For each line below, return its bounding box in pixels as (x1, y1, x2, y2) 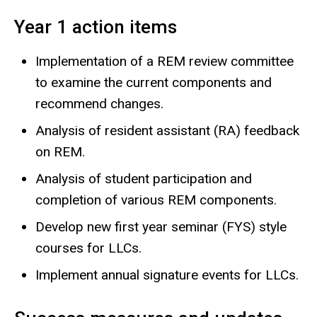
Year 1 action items (14, 16, 177, 38)
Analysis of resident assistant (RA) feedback (35, 122, 299, 139)
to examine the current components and (35, 74, 272, 91)
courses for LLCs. (35, 239, 142, 256)
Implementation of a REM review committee (35, 52, 294, 69)
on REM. (35, 143, 85, 160)
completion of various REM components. (35, 191, 277, 208)
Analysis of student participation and (35, 170, 252, 187)
